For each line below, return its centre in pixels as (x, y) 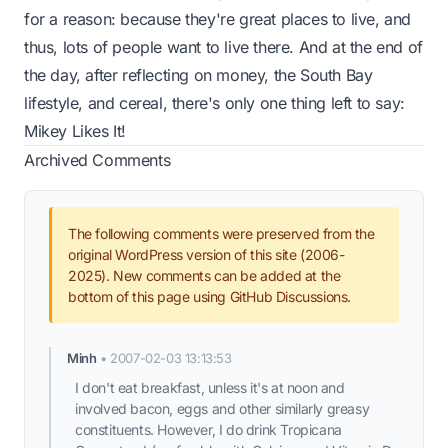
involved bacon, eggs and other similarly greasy (222, 408)
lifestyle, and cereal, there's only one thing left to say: (214, 103)
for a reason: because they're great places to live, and (218, 19)
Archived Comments (97, 160)
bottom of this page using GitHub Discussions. (210, 296)
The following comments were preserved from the (221, 233)
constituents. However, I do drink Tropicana (208, 429)
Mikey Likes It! (75, 131)
